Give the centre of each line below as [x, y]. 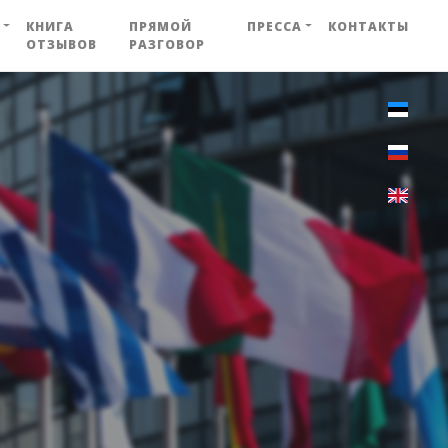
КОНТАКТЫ [368, 26]
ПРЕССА [274, 26]
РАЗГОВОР [167, 44]
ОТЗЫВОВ [62, 44]
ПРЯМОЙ [161, 26]
